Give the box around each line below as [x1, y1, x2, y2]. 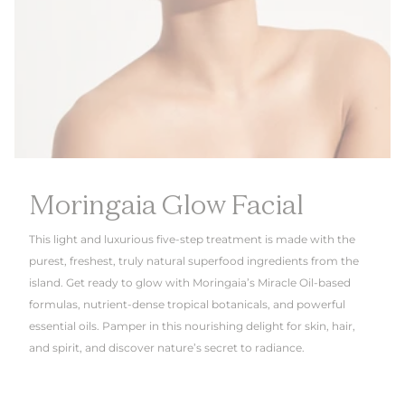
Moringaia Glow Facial [29, 185, 304, 223]
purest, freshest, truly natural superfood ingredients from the [29, 254, 359, 268]
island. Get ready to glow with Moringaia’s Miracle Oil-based [29, 276, 351, 290]
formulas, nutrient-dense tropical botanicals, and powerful [29, 297, 345, 312]
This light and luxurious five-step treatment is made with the [29, 232, 355, 247]
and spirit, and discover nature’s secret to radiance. [29, 341, 305, 355]
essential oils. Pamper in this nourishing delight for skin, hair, [29, 319, 355, 334]
